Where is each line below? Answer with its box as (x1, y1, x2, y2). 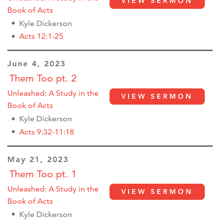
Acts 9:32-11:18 (19, 127, 74, 137)
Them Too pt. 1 (9, 167, 77, 180)
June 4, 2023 (7, 59, 66, 69)
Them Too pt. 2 (9, 72, 77, 84)
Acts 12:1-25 (19, 31, 63, 41)
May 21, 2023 (7, 154, 69, 164)
